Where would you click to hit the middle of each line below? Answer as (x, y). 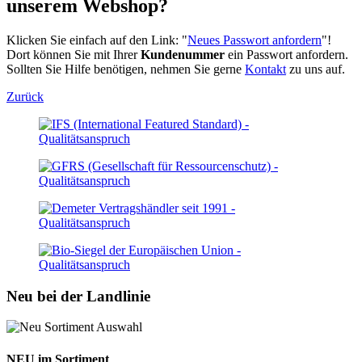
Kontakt (265, 69)
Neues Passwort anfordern (255, 40)
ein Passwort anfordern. (286, 54)
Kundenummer (183, 54)
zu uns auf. (316, 69)
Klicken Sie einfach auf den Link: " (97, 40)
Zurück (25, 96)
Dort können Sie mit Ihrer (74, 54)
